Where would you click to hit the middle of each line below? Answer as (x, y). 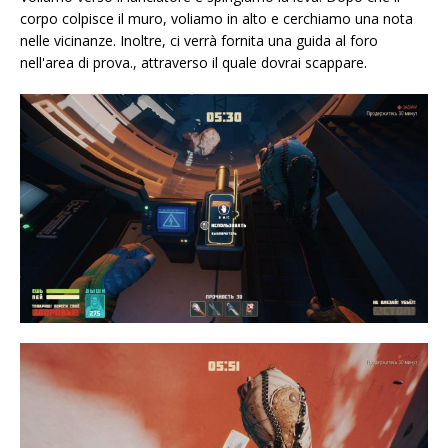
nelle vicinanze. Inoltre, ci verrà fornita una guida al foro (199, 40)
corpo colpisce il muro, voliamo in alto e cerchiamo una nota (216, 18)
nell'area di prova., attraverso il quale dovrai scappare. (193, 62)
